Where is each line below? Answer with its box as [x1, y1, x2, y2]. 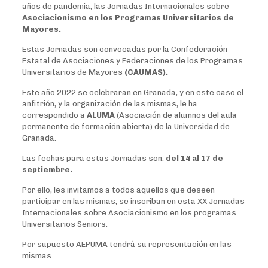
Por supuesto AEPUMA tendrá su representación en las [22, 240, 232, 249]
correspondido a [22, 111, 87, 120]
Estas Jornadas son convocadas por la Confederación [22, 45, 227, 54]
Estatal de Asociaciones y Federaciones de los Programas [22, 56, 243, 66]
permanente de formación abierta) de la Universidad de [22, 122, 230, 132]
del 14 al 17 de [165, 154, 223, 163]
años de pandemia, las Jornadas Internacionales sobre [22, 2, 229, 11]
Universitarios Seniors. [22, 220, 108, 229]
